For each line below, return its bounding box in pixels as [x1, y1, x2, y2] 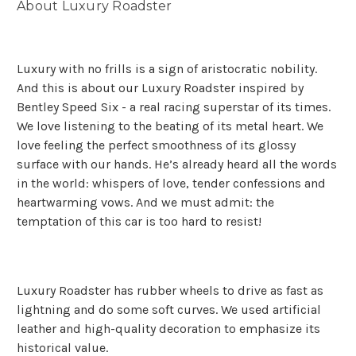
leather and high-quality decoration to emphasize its [17, 321, 320, 337]
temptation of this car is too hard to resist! [17, 214, 261, 230]
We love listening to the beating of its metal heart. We [17, 118, 323, 134]
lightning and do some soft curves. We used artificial [17, 302, 321, 318]
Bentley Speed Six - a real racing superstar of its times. [17, 99, 331, 115]
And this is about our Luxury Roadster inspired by [17, 80, 304, 96]
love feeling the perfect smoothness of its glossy [17, 137, 296, 153]
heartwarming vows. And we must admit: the [17, 195, 274, 211]
